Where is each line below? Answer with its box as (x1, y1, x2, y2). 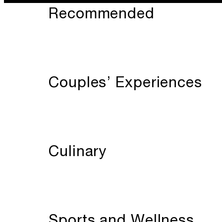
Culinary (49, 142, 107, 159)
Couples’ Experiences (49, 73, 202, 90)
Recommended (49, 4, 155, 21)
